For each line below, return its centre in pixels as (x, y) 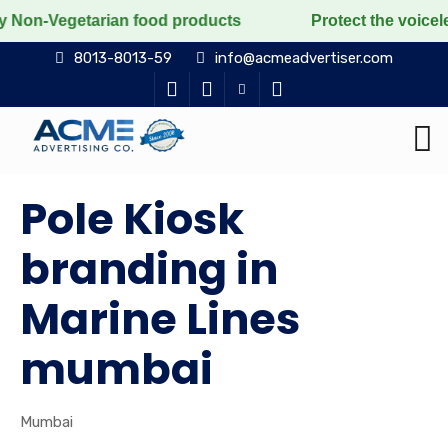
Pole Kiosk (132, 219)
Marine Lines (160, 319)
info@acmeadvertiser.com (304, 58)
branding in (149, 269)
